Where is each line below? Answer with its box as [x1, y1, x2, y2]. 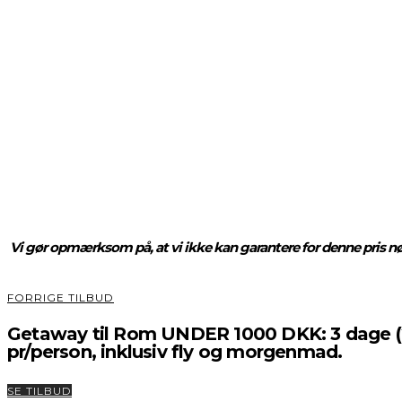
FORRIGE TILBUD [7, 291, 114, 305]
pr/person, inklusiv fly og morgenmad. [7, 341, 343, 363]
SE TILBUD [7, 384, 72, 398]
